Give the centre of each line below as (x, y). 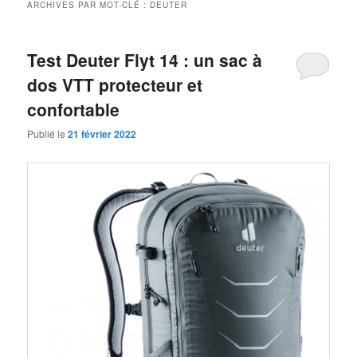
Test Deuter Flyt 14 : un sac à (145, 59)
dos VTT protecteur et (115, 84)
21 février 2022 (102, 134)
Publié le (48, 134)
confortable (74, 109)
